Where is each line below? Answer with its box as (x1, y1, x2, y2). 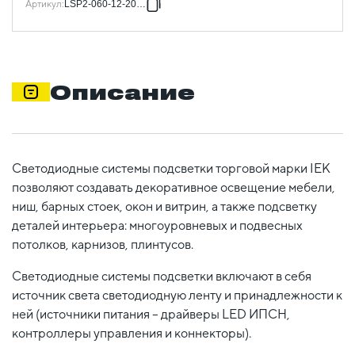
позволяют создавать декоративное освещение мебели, (12, 179, 335, 195)
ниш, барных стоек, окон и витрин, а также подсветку (12, 198, 317, 214)
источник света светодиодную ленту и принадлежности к (12, 287, 342, 303)
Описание (50, 79, 195, 104)
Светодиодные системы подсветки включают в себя (12, 268, 311, 284)
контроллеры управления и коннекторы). (12, 325, 251, 341)
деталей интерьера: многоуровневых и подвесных (12, 217, 303, 233)
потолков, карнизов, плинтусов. (12, 236, 193, 252)
